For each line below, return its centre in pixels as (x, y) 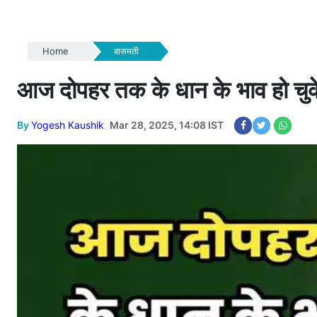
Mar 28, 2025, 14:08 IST (167, 125)
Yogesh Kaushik (68, 125)
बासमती (126, 51)
